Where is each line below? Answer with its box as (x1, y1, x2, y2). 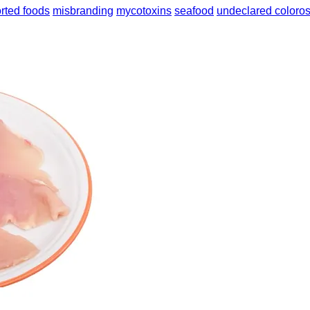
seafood (174, 5, 214, 17)
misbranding (53, 5, 113, 17)
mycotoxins (116, 5, 172, 17)
